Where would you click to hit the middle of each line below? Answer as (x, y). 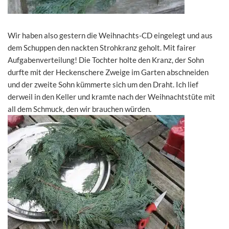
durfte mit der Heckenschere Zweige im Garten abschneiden (108, 72)
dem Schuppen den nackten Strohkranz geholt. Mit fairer (102, 48)
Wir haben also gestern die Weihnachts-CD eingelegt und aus (110, 36)
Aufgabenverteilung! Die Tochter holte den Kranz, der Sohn (106, 60)
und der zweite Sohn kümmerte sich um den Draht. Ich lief (103, 85)
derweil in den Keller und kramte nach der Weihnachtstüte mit (111, 97)
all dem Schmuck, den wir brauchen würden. (79, 109)
